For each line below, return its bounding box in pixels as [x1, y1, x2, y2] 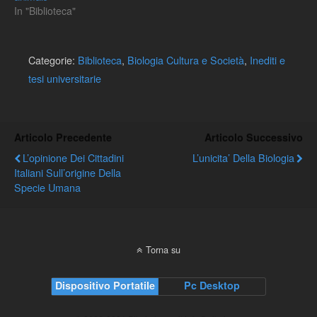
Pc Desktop [184, 278, 241, 293]
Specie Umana [14, 180, 81, 195]
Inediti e [250, 52, 285, 68]
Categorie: [28, 52, 78, 68]
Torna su [146, 243, 180, 257]
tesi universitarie [28, 71, 101, 86]
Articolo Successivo [204, 130, 303, 145]
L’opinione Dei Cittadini [23, 150, 124, 166]
